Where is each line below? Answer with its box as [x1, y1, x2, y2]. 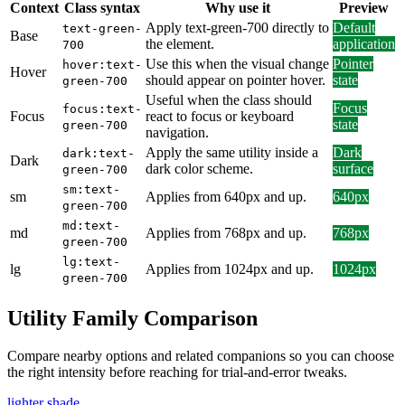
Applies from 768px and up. [146, 224, 306, 240]
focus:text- [62, 101, 142, 116]
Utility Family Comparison [7, 306, 258, 330]
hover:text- [62, 57, 142, 71]
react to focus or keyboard [146, 108, 294, 124]
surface [333, 160, 373, 176]
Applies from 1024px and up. [146, 260, 314, 277]
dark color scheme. [146, 160, 253, 176]
